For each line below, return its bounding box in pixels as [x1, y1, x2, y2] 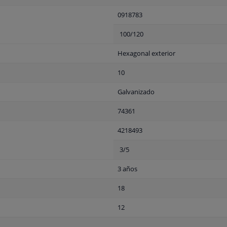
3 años [118, 164, 137, 174]
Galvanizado [118, 87, 155, 97]
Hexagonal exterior [118, 49, 175, 58]
